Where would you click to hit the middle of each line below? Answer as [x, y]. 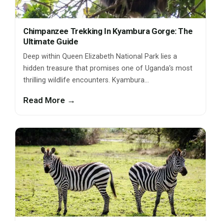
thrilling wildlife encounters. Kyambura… [86, 80]
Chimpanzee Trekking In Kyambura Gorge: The [108, 31]
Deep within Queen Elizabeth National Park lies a [100, 57]
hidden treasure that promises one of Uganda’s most [108, 69]
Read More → [49, 100]
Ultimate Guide [51, 42]
